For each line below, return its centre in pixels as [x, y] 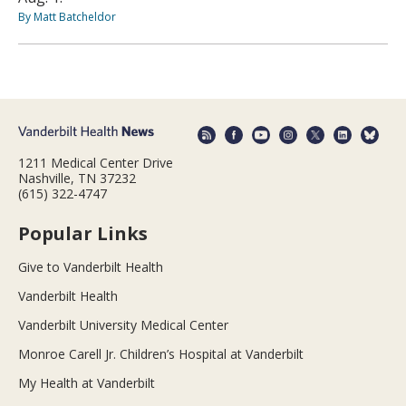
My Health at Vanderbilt [87, 382]
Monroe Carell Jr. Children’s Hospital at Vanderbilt [161, 353]
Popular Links [83, 233]
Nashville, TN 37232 [77, 178]
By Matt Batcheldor [67, 17]
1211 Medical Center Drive [96, 162]
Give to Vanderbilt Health [91, 266]
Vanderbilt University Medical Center [123, 324]
